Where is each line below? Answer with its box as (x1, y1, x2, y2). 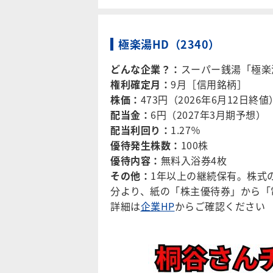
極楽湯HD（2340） (118, 36, 220, 52)
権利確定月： (110, 77, 171, 91)
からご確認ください (174, 199, 265, 213)
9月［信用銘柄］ (171, 77, 247, 91)
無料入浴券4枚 (160, 153, 227, 168)
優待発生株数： (110, 138, 181, 152)
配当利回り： (110, 122, 171, 137)
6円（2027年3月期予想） (151, 107, 266, 122)
